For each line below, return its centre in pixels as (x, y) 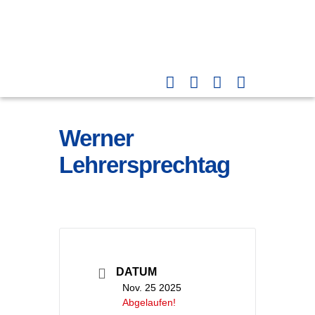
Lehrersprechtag (144, 165)
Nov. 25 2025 (152, 287)
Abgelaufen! (149, 302)
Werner (96, 138)
